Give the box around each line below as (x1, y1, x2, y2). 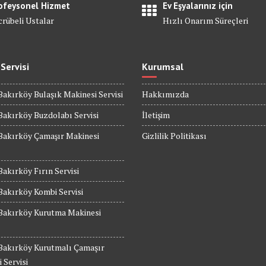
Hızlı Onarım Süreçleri (162, 15, 248, 27)
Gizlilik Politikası (142, 130, 207, 142)
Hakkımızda (142, 88, 189, 100)
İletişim (142, 109, 170, 121)
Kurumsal (142, 61, 183, 73)
